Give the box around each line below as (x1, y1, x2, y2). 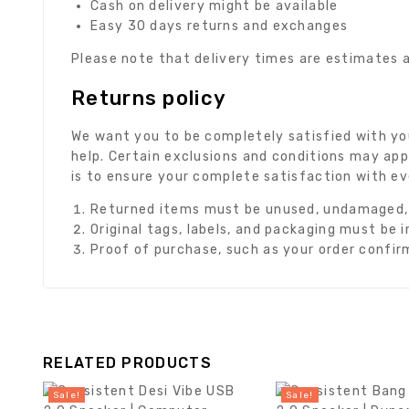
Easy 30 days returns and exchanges (90, 17, 349, 34)
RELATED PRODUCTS (43, 353, 212, 372)
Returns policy (71, 85, 227, 110)
